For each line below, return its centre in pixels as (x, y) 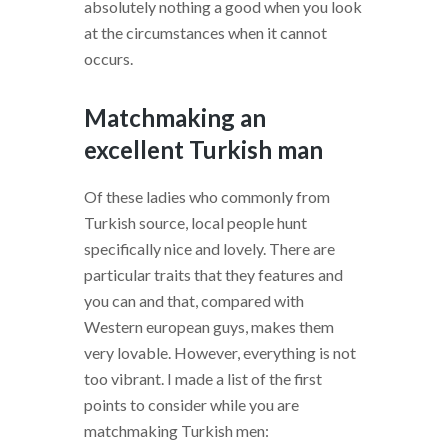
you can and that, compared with (194, 300)
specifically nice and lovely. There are (209, 248)
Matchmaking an (175, 117)
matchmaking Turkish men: (176, 430)
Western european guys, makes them (209, 326)
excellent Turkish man (203, 149)
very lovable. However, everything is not (220, 352)
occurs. (108, 58)
